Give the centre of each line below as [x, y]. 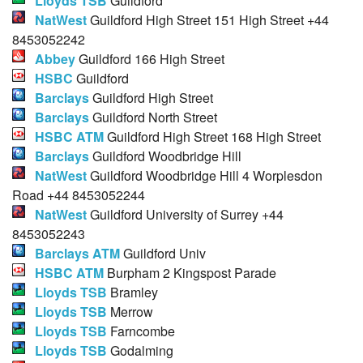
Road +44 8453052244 [79, 195]
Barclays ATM [77, 254]
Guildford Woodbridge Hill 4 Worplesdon [205, 176]
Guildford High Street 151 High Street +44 [208, 20]
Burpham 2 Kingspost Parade [190, 273]
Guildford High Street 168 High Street [212, 137]
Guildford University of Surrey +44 [185, 215]
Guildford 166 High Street [150, 59]
